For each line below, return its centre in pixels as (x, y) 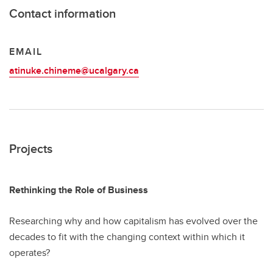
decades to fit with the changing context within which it (127, 237)
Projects (31, 148)
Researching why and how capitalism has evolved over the (133, 221)
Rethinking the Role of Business (79, 190)
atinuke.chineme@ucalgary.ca (74, 70)
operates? (30, 253)
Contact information (62, 13)
